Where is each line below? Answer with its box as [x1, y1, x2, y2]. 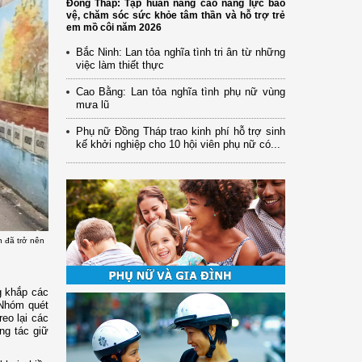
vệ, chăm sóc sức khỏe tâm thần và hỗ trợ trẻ [65, 9, 285, 21]
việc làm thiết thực [75, 58, 164, 71]
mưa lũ [75, 98, 109, 111]
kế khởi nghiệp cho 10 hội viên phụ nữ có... [75, 137, 280, 150]
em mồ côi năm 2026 [65, 21, 162, 33]
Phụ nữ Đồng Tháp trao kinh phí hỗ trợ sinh [75, 124, 285, 137]
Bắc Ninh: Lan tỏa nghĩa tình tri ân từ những [75, 45, 285, 58]
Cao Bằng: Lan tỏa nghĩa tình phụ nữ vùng [75, 85, 285, 98]
